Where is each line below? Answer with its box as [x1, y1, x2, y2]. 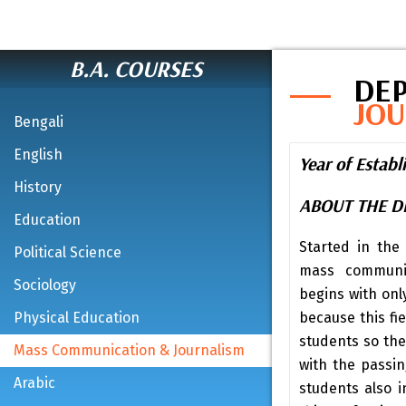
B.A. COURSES [70, 54, 202, 82]
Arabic [14, 374, 55, 391]
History [14, 179, 62, 196]
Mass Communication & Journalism [14, 342, 245, 359]
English [14, 146, 63, 163]
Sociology [14, 276, 76, 294]
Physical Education [14, 309, 140, 326]
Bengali [14, 113, 63, 130]
